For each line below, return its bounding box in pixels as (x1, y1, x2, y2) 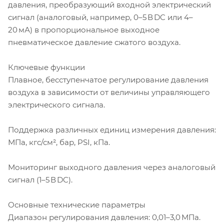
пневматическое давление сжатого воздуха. (8, 37, 180, 47)
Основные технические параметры (8, 199, 145, 209)
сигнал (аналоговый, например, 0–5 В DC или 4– (8, 12, 193, 22)
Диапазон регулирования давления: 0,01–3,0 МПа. (8, 212, 200, 222)
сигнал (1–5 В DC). (8, 174, 72, 184)
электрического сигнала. (8, 99, 105, 109)
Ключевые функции (8, 62, 85, 72)
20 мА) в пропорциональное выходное (8, 24, 159, 34)
